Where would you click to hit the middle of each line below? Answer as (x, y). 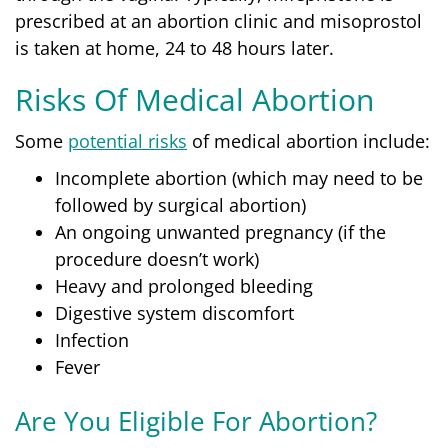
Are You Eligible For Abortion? (196, 420)
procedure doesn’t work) (157, 258)
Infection (92, 339)
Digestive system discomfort (174, 312)
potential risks (127, 140)
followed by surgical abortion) (180, 204)
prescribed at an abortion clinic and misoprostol (218, 20)
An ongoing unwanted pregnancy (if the (220, 231)
